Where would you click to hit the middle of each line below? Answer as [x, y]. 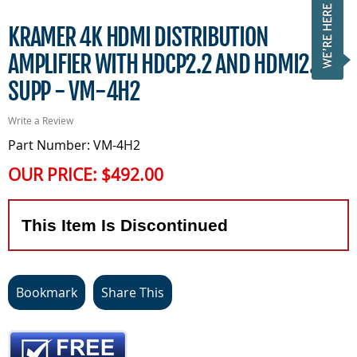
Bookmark [47, 293]
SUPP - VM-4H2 [74, 92]
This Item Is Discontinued [125, 226]
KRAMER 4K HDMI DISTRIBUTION [138, 37]
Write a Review [41, 121]
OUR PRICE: [55, 175]
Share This [133, 293]
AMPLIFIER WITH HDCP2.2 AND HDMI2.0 [167, 65]
